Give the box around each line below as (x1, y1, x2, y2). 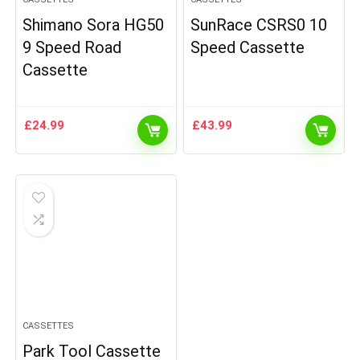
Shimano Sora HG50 (22, 15, 165, 35)
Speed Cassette (190, 38, 305, 57)
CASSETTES (22, 321, 75, 331)
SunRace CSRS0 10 (190, 15, 328, 35)
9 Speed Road (22, 38, 122, 57)
